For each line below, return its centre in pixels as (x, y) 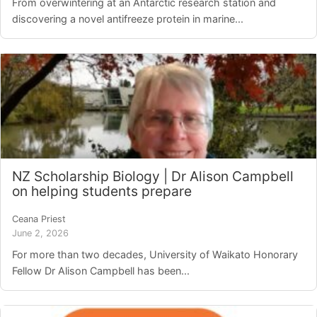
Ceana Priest (39, 219)
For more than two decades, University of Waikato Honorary (155, 255)
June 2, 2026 (40, 234)
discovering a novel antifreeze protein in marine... (128, 18)
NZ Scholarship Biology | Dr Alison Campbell (153, 177)
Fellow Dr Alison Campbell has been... (101, 271)
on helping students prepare (102, 191)
